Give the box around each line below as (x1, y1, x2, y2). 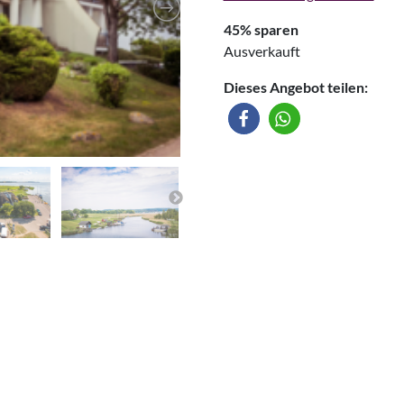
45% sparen (223, 21, 298, 39)
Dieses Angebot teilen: (223, 78, 368, 96)
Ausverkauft (223, 42, 300, 60)
